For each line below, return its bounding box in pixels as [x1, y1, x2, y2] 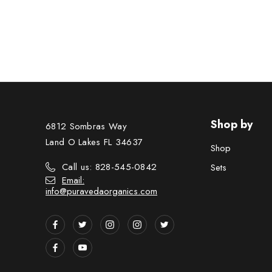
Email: [62, 174, 84, 187]
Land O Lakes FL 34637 [46, 135, 143, 149]
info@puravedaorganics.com [46, 185, 157, 198]
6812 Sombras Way [46, 120, 127, 133]
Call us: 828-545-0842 [62, 160, 157, 174]
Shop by [210, 117, 253, 132]
